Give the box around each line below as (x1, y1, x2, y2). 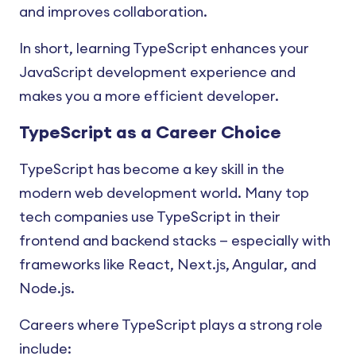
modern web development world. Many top (19, 186, 309, 200)
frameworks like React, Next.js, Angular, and (19, 257, 316, 272)
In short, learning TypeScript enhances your (19, 41, 309, 56)
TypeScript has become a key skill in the (19, 162, 284, 176)
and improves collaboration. (19, 5, 207, 19)
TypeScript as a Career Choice (19, 124, 281, 141)
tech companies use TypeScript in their (19, 210, 281, 224)
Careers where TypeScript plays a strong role (19, 318, 323, 332)
